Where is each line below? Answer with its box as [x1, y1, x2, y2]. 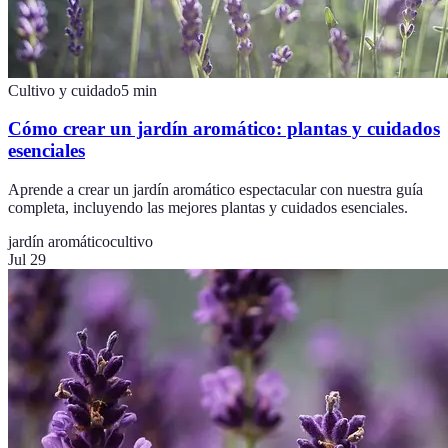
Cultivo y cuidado [8, 81, 121, 99]
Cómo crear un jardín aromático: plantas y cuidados [8, 118, 440, 140]
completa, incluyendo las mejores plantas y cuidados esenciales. [8, 199, 408, 217]
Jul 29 [8, 251, 46, 269]
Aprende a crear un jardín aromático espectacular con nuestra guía [8, 181, 423, 199]
